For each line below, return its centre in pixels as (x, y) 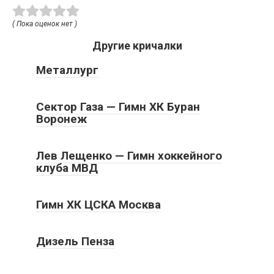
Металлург (67, 70)
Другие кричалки (137, 45)
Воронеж (61, 119)
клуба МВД (67, 168)
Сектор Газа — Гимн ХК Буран (118, 106)
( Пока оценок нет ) (45, 24)
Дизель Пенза (75, 241)
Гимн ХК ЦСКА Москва (98, 204)
